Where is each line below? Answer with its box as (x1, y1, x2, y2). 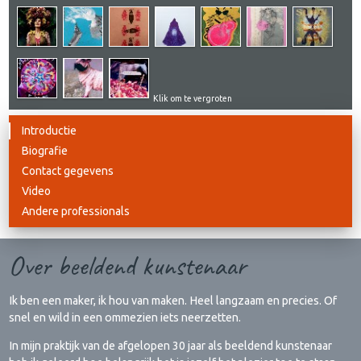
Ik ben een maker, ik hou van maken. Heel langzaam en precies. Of (9, 293, 338, 307)
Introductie (22, 124, 77, 138)
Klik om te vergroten (153, 93, 233, 104)
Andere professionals (22, 205, 131, 218)
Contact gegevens (22, 164, 114, 178)
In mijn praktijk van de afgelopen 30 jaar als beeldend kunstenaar (9, 338, 333, 352)
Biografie (22, 144, 68, 158)
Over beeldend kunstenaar (9, 248, 247, 284)
